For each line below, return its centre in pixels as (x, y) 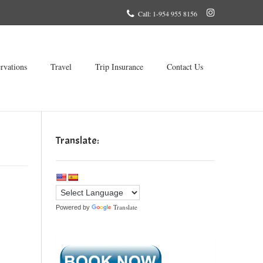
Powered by (73, 207)
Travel (61, 67)
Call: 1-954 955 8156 (167, 13)
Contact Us (185, 67)
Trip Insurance (119, 67)
